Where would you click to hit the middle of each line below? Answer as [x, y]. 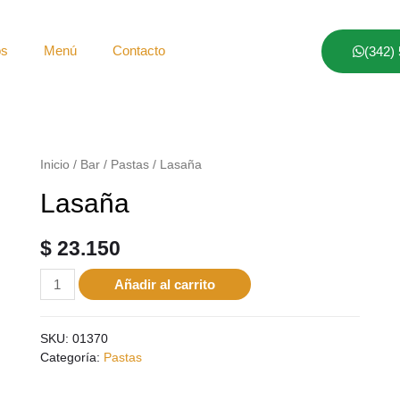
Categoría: [71, 357]
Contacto [138, 50]
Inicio [54, 165]
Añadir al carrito [165, 285]
